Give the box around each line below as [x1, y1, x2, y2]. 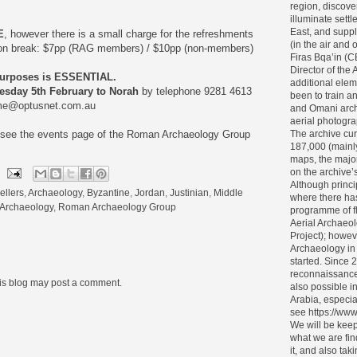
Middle [214, 186, 243, 198]
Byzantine [87, 186, 130, 198]
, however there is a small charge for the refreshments [4, 28, 253, 41]
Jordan [135, 186, 165, 198]
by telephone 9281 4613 [139, 85, 252, 98]
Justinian [170, 186, 209, 198]
